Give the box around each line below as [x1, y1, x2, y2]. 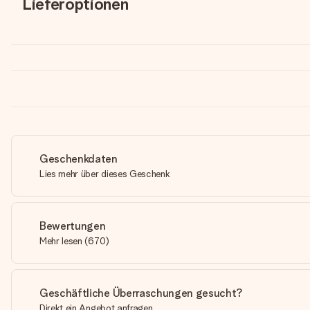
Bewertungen [39, 219, 106, 232]
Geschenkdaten [39, 152, 118, 165]
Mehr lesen [39, 235, 82, 246]
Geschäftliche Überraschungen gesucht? [39, 286, 244, 300]
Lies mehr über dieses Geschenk [39, 168, 170, 179]
